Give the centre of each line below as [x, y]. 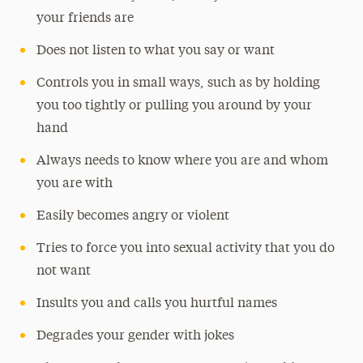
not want [63, 271]
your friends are [85, 19]
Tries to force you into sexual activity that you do [185, 249]
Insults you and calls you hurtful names [156, 304]
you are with [74, 184]
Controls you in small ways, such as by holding [178, 83]
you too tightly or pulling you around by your [174, 106]
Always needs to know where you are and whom [182, 161]
